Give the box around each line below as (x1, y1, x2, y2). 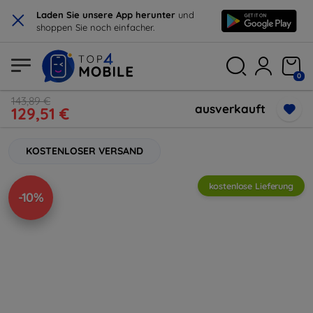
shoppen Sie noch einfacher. (36, 22, 154, 33)
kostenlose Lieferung (208, 180, 293, 191)
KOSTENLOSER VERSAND (26, 145, 143, 157)
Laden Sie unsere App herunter (36, 9, 178, 20)
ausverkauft (195, 101, 265, 116)
